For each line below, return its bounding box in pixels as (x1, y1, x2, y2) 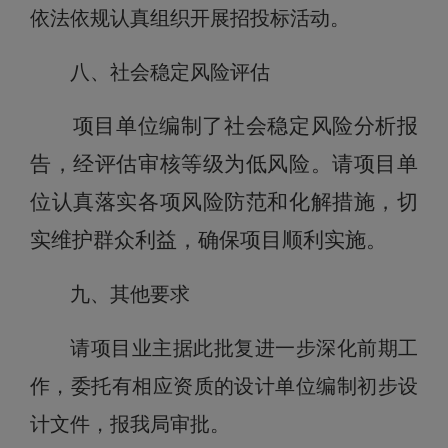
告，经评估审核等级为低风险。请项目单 (30, 152, 418, 176)
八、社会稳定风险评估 (70, 61, 270, 83)
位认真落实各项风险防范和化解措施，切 (30, 190, 418, 214)
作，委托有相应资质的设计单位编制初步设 (30, 375, 418, 397)
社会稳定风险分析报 (224, 114, 419, 138)
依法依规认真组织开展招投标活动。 (30, 7, 350, 29)
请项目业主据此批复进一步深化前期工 (70, 337, 418, 359)
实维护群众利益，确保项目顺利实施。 (30, 228, 387, 252)
